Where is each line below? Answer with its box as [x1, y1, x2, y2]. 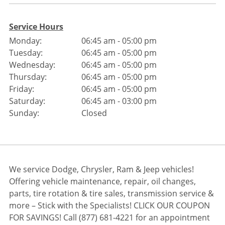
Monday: [9, 35, 42, 46]
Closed [81, 107, 107, 119]
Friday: [9, 83, 34, 94]
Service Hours [9, 21, 63, 32]
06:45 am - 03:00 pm [81, 95, 157, 106]
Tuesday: [9, 47, 43, 58]
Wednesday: [9, 59, 55, 70]
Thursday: [9, 71, 47, 82]
